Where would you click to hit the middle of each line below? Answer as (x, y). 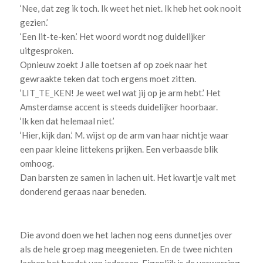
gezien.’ (34, 22)
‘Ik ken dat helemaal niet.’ (67, 121)
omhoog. (37, 163)
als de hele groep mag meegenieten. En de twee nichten (126, 249)
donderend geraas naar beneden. (83, 191)
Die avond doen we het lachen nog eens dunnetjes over (126, 235)
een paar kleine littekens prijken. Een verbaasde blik (119, 149)
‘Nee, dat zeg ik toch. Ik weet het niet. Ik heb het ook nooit (130, 8)
